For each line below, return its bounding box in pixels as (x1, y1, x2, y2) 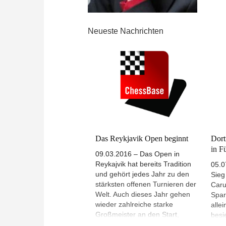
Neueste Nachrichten (88, 27, 163, 36)
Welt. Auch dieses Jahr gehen (95, 190, 190, 199)
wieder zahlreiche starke (95, 200, 173, 209)
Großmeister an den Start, (95, 210, 179, 219)
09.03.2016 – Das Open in (95, 150, 180, 158)
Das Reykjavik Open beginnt (95, 134, 188, 143)
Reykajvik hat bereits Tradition (95, 160, 191, 168)
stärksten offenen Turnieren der (95, 180, 196, 189)
